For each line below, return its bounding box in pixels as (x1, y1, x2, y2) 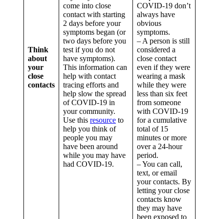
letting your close (137, 186, 190, 195)
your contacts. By (137, 177, 191, 186)
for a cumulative (137, 116, 187, 125)
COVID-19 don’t (137, 1, 191, 10)
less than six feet (137, 89, 187, 98)
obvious (137, 19, 161, 28)
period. (137, 151, 158, 160)
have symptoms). (63, 54, 115, 63)
